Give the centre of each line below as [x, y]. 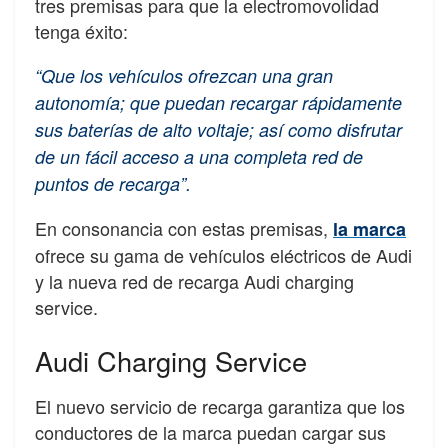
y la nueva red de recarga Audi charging [194, 281]
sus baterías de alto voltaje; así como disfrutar [218, 130]
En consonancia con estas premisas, [184, 228]
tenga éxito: [81, 31]
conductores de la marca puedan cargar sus [210, 431]
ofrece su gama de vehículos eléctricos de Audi [223, 255]
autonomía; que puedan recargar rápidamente [218, 103]
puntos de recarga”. [113, 184]
